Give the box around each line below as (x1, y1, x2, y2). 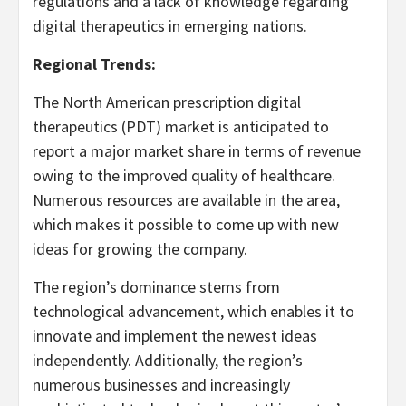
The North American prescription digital (33, 92, 301, 112)
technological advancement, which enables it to (33, 301, 354, 322)
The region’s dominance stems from (33, 276, 280, 297)
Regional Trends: (33, 53, 156, 74)
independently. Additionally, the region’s (33, 350, 303, 371)
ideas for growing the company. (33, 238, 247, 259)
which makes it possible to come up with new (33, 214, 339, 235)
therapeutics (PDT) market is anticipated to (33, 116, 329, 137)
